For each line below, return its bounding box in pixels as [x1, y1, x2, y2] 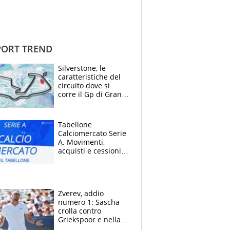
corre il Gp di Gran [58, 89, 122, 99]
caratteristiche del [58, 71, 121, 82]
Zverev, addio [58, 188, 104, 198]
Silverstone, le [58, 63, 106, 73]
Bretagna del [58, 98, 102, 108]
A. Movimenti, [58, 137, 105, 147]
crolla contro [58, 205, 101, 216]
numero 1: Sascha [58, 197, 120, 207]
